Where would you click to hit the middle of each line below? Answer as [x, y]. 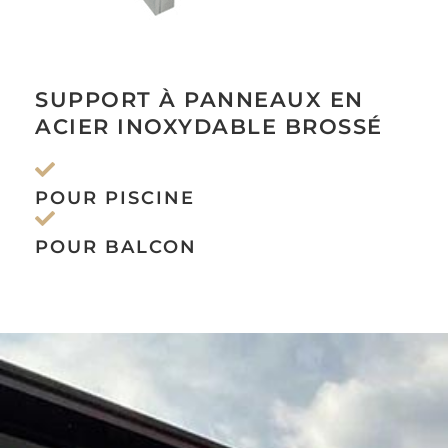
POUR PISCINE [115, 197]
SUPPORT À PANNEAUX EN [199, 99]
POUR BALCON [116, 246]
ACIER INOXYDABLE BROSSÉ [209, 126]
